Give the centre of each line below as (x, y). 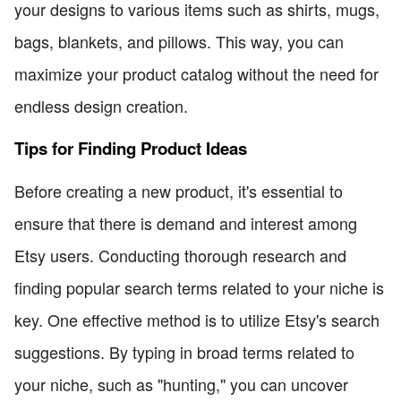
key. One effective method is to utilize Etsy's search (197, 320)
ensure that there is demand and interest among (186, 223)
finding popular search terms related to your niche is (199, 288)
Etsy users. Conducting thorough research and (180, 256)
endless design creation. (101, 106)
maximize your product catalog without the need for (196, 74)
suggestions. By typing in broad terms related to (184, 352)
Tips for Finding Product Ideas (131, 148)
